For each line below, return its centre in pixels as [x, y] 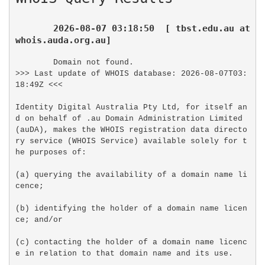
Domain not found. [93, 63]
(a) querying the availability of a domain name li [131, 175]
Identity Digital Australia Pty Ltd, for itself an [131, 108]
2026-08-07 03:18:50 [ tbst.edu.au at [151, 28]
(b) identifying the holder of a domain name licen [131, 209]
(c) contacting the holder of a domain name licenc [131, 243]
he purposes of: [51, 153]
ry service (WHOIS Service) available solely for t [131, 141]
